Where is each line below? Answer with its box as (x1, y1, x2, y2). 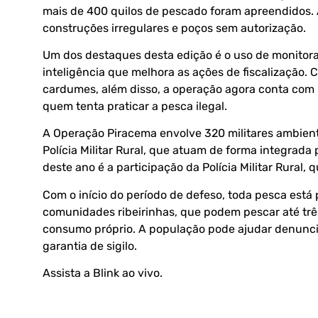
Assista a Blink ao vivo (43, 266, 160, 280)
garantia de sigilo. (43, 238, 137, 253)
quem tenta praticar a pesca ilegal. (43, 99, 227, 114)
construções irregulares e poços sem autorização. (43, 21, 306, 35)
